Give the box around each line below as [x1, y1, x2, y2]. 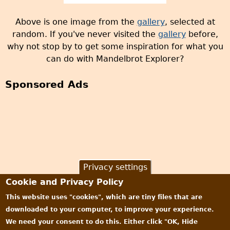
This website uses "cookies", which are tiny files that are [6, 194, 203, 201]
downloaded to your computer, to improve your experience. [6, 206, 215, 213]
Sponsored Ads [5, 79, 88, 91]
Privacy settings [83, 162, 147, 172]
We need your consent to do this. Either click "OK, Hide [6, 218, 198, 225]
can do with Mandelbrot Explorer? [46, 54, 184, 64]
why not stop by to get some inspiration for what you [7, 42, 223, 52]
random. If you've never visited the [12, 29, 158, 40]
